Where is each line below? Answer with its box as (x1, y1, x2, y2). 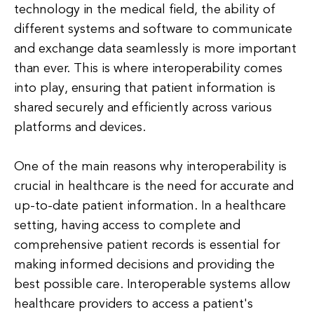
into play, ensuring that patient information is (14, 82, 275, 95)
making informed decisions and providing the (14, 259, 275, 271)
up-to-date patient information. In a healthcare (14, 200, 286, 212)
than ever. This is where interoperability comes (14, 62, 282, 75)
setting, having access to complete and (14, 219, 240, 232)
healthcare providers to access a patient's (14, 298, 253, 310)
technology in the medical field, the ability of (14, 4, 275, 16)
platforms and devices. (14, 121, 146, 134)
